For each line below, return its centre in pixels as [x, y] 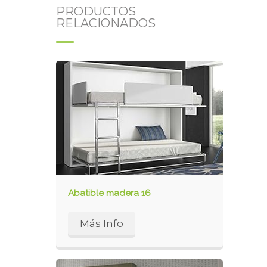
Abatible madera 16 [109, 193]
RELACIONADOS [106, 23]
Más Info [102, 223]
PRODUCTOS [96, 11]
